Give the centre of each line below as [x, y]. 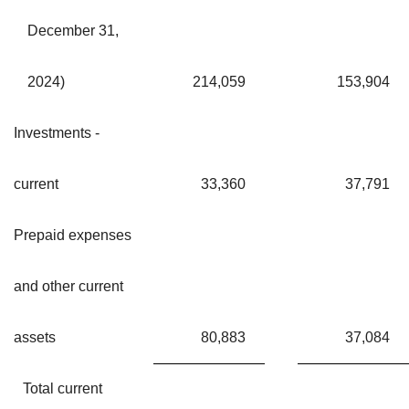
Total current [63, 389]
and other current [68, 287]
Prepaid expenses [73, 236]
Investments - [57, 133]
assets [35, 338]
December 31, [73, 31]
